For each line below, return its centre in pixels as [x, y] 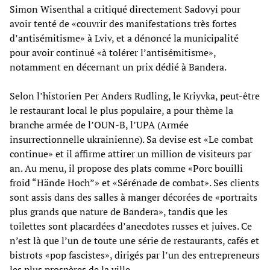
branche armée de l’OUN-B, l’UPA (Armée [99, 124]
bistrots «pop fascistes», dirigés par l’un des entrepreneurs [135, 255]
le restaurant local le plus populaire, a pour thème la [121, 110]
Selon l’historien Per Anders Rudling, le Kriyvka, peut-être [135, 96]
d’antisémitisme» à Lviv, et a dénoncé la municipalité [124, 38]
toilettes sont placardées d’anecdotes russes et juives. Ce [131, 226]
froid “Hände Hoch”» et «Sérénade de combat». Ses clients [134, 182]
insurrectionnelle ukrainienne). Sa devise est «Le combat [131, 139]
